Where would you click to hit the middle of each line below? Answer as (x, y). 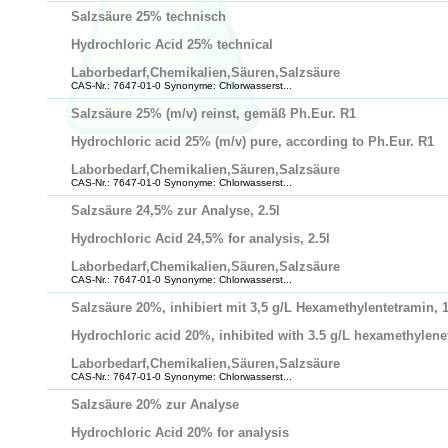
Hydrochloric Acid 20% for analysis (180, 432)
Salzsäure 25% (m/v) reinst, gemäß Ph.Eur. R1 (213, 113)
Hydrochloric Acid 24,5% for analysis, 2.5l (200, 238)
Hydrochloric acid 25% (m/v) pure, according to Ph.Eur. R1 (252, 141)
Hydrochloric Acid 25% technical (172, 44)
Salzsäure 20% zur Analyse (155, 404)
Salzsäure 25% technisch (148, 16)
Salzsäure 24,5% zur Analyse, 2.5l (175, 210)
